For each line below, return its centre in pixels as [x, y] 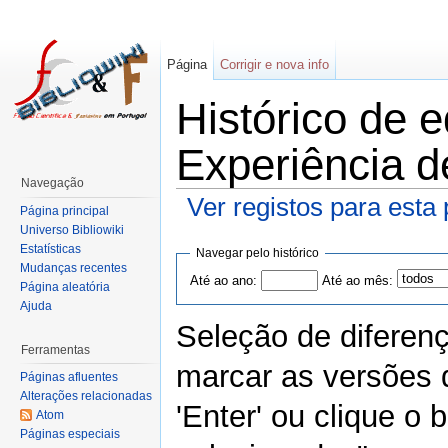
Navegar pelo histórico [257, 252]
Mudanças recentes [73, 267]
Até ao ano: [223, 280]
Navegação [52, 183]
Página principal [64, 210]
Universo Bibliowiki [72, 229]
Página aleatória [65, 286]
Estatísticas [50, 248]
